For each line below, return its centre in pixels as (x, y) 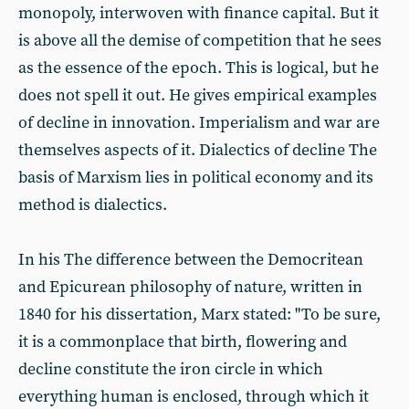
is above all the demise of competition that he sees (200, 41)
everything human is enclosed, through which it (194, 397)
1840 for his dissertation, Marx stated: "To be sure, (199, 315)
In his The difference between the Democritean (191, 260)
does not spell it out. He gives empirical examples (198, 95)
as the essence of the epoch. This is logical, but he (199, 68)
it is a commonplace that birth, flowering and (183, 342)
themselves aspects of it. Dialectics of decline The (198, 150)
